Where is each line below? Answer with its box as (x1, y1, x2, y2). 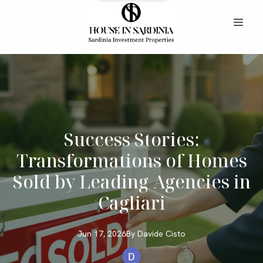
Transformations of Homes (16, 149, 247, 173)
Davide (137, 228, 163, 239)
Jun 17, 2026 (77, 228, 126, 239)
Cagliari (97, 191, 166, 215)
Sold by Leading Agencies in (12, 170, 251, 194)
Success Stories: (63, 127, 200, 151)
